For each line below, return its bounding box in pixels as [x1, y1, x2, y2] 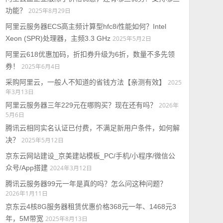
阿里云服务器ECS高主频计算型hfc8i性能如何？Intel [5, 22, 166, 30]
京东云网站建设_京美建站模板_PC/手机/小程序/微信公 [5, 152, 175, 160]
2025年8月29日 [28, 6, 71, 14]
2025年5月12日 [21, 136, 64, 144]
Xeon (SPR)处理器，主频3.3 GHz [5, 34, 111, 42]
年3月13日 [5, 88, 34, 96]
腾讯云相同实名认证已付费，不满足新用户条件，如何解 [5, 124, 180, 132]
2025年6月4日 [21, 62, 60, 70]
